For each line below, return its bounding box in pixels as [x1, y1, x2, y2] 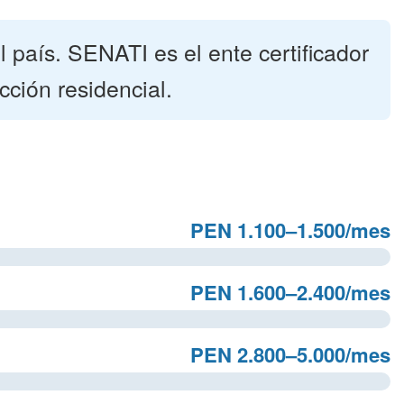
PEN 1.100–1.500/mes [190, 216, 390, 244]
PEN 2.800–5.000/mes [190, 340, 390, 369]
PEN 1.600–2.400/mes [190, 278, 390, 307]
